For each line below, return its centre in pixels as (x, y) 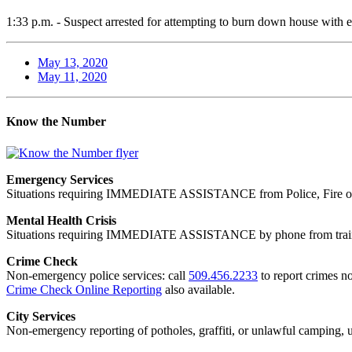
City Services (41, 316)
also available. (198, 289)
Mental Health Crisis (61, 220)
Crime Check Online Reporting (84, 289)
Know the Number (56, 122)
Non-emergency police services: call (97, 275)
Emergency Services (60, 179)
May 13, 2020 (73, 63)
